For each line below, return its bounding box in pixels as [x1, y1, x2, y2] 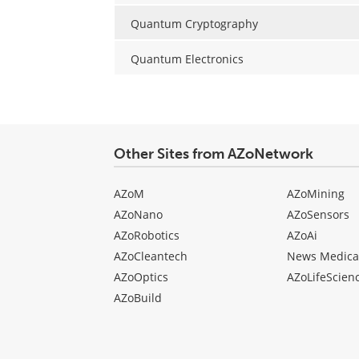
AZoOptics [114, 269, 168, 285]
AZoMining [286, 186, 345, 202]
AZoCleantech [114, 248, 188, 264]
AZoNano [114, 207, 163, 223]
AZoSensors [286, 207, 349, 223]
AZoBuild [114, 290, 162, 306]
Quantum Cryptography [131, 15, 258, 31]
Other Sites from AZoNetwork [114, 145, 313, 163]
